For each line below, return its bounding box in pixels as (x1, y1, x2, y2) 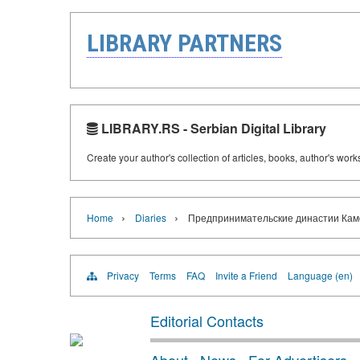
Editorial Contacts (150, 309, 264, 331)
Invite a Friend (215, 268, 277, 282)
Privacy (107, 268, 139, 282)
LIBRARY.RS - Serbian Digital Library (98, 118, 326, 137)
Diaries (135, 210, 166, 224)
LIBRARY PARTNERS (87, 28, 282, 57)
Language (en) (288, 268, 353, 282)
